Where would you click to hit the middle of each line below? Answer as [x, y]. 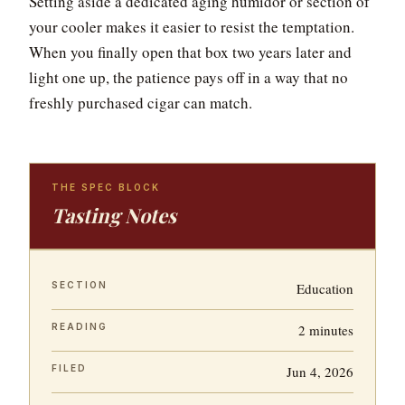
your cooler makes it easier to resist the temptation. [192, 27]
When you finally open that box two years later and [190, 52]
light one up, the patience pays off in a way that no [188, 77]
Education [325, 288]
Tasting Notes [114, 215]
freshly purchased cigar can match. [141, 103]
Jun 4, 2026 [320, 372]
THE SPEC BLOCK [106, 187]
